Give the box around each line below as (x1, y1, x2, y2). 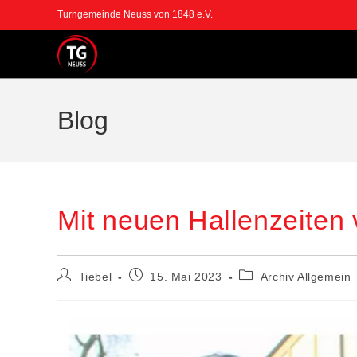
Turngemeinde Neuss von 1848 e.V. (57, 9, 213, 20)
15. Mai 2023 (150, 270, 222, 283)
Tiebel (78, 270, 112, 283)
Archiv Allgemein (260, 270, 351, 283)
